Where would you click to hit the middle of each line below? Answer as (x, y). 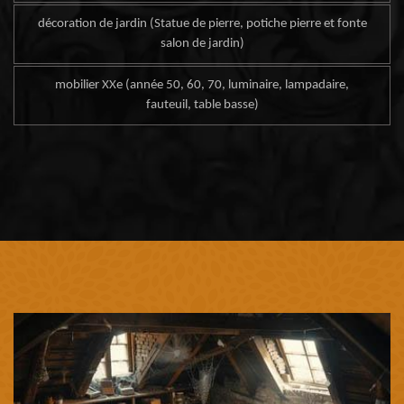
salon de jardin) (202, 44)
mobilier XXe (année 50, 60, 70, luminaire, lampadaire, (202, 86)
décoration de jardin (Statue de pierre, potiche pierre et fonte (202, 24)
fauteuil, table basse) (202, 106)
